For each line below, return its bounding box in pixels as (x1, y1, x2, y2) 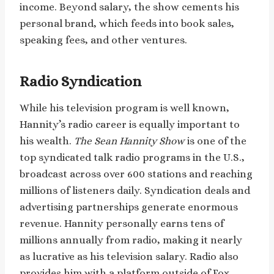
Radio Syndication (20, 72, 141, 90)
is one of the (185, 135, 246, 147)
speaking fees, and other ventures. (20, 34, 187, 46)
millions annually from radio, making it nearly (20, 234, 242, 246)
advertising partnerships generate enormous (20, 201, 238, 213)
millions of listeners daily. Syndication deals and (20, 184, 250, 196)
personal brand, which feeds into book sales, (20, 17, 234, 29)
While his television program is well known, (20, 102, 229, 114)
